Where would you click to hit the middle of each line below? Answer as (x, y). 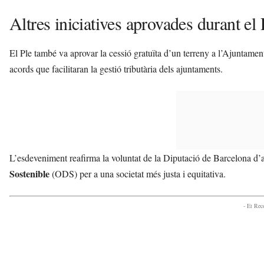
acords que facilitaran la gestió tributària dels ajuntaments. (116, 69)
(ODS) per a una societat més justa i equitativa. (138, 174)
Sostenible (29, 174)
